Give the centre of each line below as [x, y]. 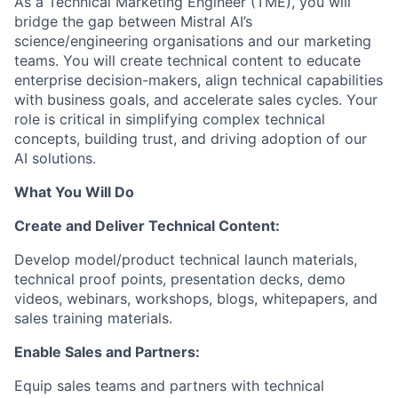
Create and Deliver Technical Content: [147, 225]
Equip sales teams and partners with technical [169, 385]
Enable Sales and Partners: [107, 351]
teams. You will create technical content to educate [187, 60]
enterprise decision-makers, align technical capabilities [199, 80]
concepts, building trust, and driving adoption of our [191, 138]
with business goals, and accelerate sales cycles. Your [196, 99]
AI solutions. [55, 158]
